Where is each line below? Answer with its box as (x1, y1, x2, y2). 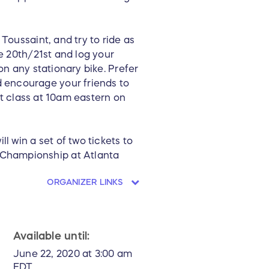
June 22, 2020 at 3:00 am (13, 249, 133, 259)
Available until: (13, 231, 90, 242)
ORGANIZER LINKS (47, 178, 126, 187)
